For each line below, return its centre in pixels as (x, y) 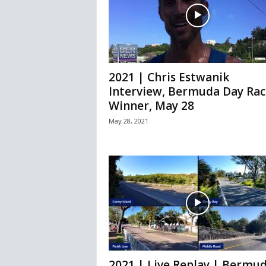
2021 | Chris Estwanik (169, 77)
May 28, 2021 (128, 121)
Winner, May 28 (151, 106)
